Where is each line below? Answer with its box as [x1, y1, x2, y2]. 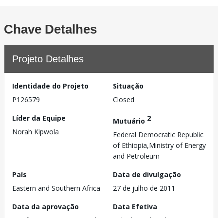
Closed [113, 95, 134, 104]
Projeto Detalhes [12, 54, 84, 64]
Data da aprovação [12, 201, 79, 211]
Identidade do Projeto [12, 81, 89, 91]
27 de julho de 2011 [113, 183, 175, 193]
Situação [113, 81, 144, 91]
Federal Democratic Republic [113, 129, 203, 139]
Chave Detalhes [4, 22, 97, 36]
